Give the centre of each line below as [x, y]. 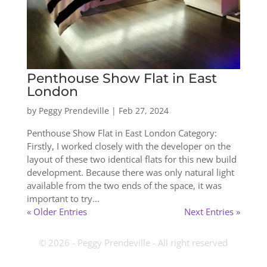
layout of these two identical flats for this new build [131, 159]
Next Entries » [212, 212]
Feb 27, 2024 [143, 111]
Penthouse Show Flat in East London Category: [122, 133]
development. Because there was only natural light [130, 173]
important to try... [63, 199]
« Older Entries [57, 212]
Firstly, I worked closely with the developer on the [128, 146]
